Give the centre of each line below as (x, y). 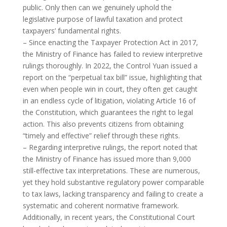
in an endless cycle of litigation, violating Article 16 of (109, 101)
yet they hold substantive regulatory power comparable (113, 182)
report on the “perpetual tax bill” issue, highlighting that (112, 78)
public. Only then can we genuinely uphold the (97, 8)
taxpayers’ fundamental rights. (72, 31)
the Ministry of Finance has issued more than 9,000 (107, 159)
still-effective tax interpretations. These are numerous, (111, 171)
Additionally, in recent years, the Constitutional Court (109, 217)
